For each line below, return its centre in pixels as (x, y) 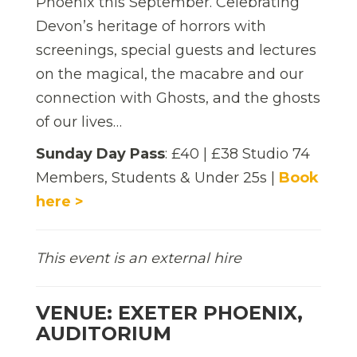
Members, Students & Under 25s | (157, 177)
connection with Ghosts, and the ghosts (178, 98)
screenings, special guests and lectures (176, 50)
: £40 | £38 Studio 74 (237, 153)
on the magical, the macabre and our (170, 74)
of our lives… (79, 122)
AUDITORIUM (104, 333)
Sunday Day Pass (100, 153)
